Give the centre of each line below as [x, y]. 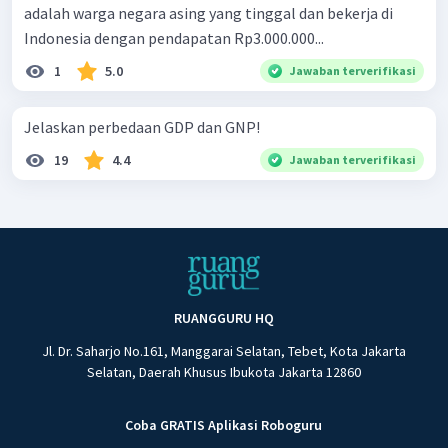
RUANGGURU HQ [223, 318]
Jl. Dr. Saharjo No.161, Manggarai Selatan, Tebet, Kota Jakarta [223, 351]
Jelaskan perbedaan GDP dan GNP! [142, 126]
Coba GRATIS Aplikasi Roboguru [224, 425]
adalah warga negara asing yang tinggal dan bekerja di [208, 12]
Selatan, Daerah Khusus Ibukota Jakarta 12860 [223, 372]
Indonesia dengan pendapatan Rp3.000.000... [174, 37]
